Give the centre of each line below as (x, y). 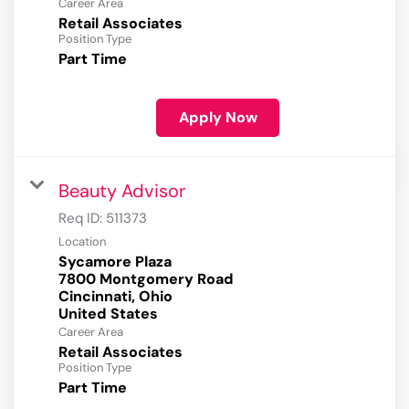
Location (82, 242)
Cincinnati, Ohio (115, 297)
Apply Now (218, 118)
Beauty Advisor (122, 191)
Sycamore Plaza (115, 262)
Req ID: (82, 219)
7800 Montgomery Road (146, 279)
